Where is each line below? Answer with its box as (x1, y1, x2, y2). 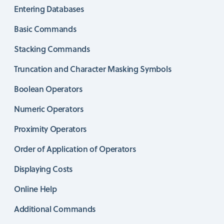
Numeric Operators (14, 102, 83, 114)
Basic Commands (14, 22, 76, 34)
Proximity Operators (14, 122, 86, 134)
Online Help (14, 182, 57, 194)
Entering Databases (14, 2, 84, 14)
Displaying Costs (14, 162, 72, 174)
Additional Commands (14, 202, 95, 214)
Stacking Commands (14, 42, 90, 54)
